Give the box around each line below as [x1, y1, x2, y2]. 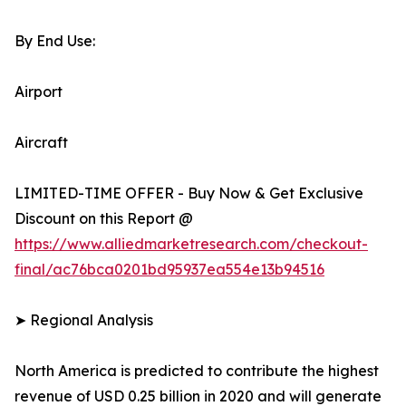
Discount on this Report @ [14, 209, 193, 228]
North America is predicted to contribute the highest [14, 362, 379, 381]
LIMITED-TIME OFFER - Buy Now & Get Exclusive [14, 184, 363, 203]
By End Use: [14, 32, 95, 51]
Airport [14, 82, 63, 101]
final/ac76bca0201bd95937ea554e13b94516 [14, 260, 324, 279]
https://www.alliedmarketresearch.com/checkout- [14, 235, 368, 254]
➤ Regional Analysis [14, 311, 153, 330]
